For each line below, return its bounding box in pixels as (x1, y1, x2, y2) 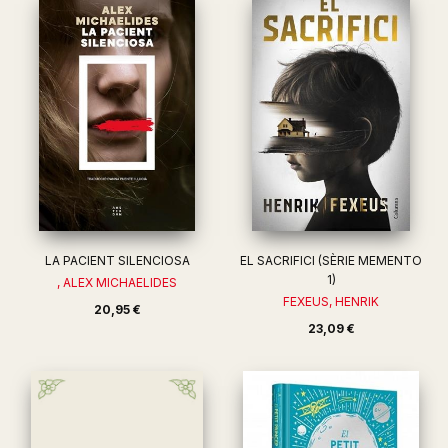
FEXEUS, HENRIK (283, 294, 379, 309)
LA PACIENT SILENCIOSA (44, 253, 190, 268)
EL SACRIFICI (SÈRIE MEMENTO (240, 253, 422, 268)
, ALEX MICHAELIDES (57, 275, 177, 290)
